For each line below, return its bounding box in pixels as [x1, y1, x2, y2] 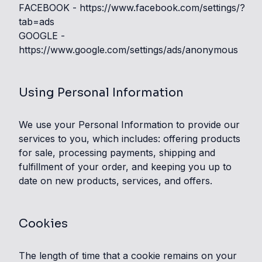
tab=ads [19, 16, 54, 27]
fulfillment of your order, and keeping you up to [19, 161, 232, 173]
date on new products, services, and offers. [19, 175, 212, 187]
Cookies [19, 216, 68, 231]
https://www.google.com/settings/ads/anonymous [19, 44, 238, 56]
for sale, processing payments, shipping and [19, 147, 215, 158]
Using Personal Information [19, 85, 184, 100]
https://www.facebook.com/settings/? [80, 2, 245, 13]
